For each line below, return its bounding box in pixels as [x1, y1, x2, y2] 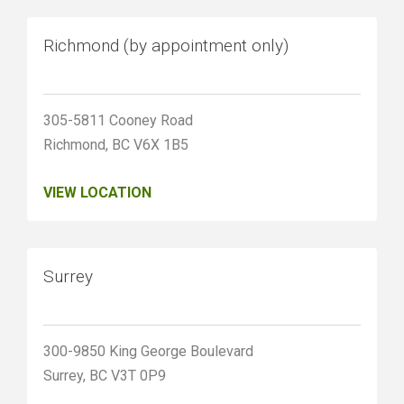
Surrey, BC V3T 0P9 [43, 367, 166, 385]
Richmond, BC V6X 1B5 [43, 136, 188, 154]
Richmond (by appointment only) [43, 35, 289, 57]
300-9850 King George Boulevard [43, 343, 253, 361]
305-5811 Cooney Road [43, 112, 193, 130]
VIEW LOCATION [43, 184, 151, 202]
